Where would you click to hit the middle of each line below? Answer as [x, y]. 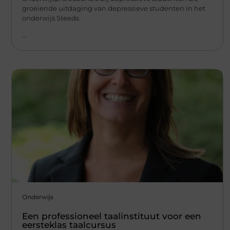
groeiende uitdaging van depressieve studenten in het [114, 8]
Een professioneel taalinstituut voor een [112, 216]
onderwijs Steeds [51, 18]
